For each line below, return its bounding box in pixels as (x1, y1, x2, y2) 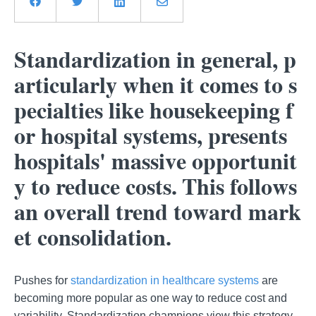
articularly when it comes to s (14, 71, 297, 98)
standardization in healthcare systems (71, 274, 259, 286)
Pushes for (14, 274, 71, 286)
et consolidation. (14, 224, 171, 250)
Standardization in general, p (14, 46, 296, 73)
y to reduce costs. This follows (14, 173, 297, 200)
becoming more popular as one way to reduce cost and (14, 291, 287, 304)
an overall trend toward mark (14, 198, 301, 225)
